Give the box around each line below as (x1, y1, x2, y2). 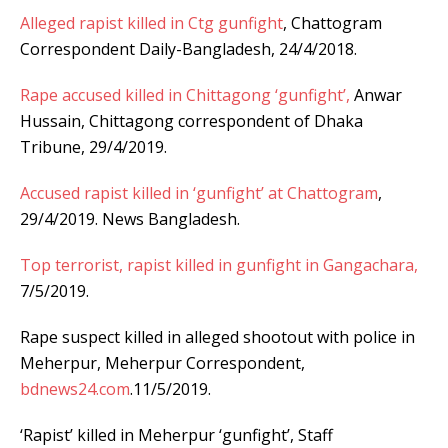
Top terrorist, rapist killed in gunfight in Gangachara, (20, 253, 418, 276)
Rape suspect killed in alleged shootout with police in (20, 325, 415, 348)
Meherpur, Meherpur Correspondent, (20, 351, 305, 374)
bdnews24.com (20, 377, 130, 400)
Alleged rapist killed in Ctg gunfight (20, 11, 283, 34)
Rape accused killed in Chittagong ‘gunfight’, (20, 83, 350, 106)
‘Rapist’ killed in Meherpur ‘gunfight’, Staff (20, 423, 333, 446)
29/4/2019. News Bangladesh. (20, 207, 240, 230)
